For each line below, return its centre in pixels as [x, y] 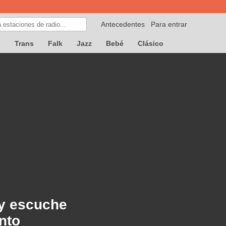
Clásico [151, 43]
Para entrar [169, 24]
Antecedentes [123, 24]
